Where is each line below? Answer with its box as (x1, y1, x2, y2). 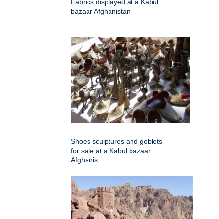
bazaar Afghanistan (71, 7, 131, 15)
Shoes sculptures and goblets (71, 137, 162, 145)
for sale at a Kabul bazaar (71, 146, 151, 154)
